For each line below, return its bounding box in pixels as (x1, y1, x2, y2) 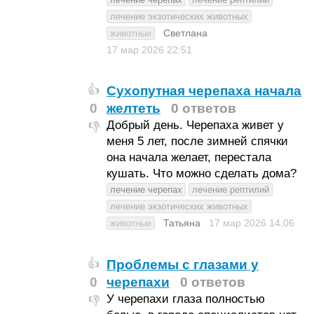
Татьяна (163, 217, 200, 228)
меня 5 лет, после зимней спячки (106, 135, 288, 148)
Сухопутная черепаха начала (106, 83, 301, 98)
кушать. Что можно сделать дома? (106, 167, 296, 180)
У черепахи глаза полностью (106, 292, 265, 306)
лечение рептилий (191, 184, 269, 195)
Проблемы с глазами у (106, 257, 259, 272)
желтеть (106, 101, 161, 116)
